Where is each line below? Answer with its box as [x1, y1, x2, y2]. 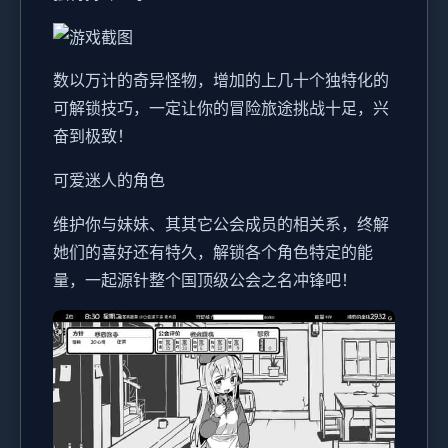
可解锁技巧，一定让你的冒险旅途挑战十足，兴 [53, 98, 389, 119]
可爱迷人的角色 [53, 170, 165, 191]
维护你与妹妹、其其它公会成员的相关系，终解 [53, 214, 389, 235]
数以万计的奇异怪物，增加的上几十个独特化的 [53, 70, 389, 91]
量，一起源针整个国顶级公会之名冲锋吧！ [53, 270, 357, 291]
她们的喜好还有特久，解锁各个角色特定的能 [53, 242, 373, 263]
